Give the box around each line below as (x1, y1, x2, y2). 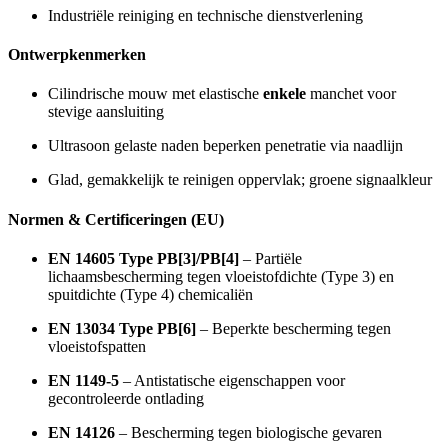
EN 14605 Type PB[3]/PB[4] (48, 249, 239, 267)
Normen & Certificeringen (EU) (8, 210, 224, 228)
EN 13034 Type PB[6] (48, 319, 196, 337)
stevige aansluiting (48, 103, 164, 121)
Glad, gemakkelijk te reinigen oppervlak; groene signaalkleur (48, 171, 432, 189)
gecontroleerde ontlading (48, 389, 204, 407)
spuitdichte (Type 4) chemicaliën (48, 285, 253, 303)
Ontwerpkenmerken (8, 46, 146, 64)
